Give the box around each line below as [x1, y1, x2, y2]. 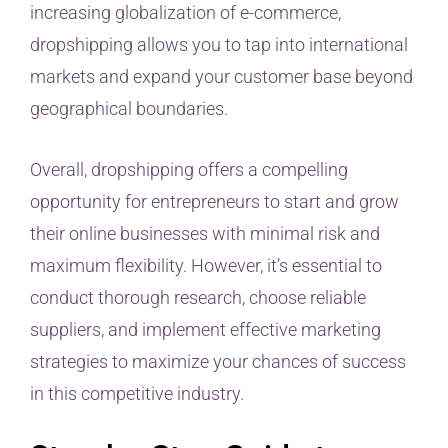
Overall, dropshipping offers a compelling [30, 158, 348, 180]
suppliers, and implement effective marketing [30, 318, 381, 340]
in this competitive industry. [30, 382, 244, 404]
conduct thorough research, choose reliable [30, 286, 366, 308]
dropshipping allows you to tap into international [30, 33, 408, 55]
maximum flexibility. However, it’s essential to [30, 254, 382, 276]
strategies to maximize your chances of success [30, 350, 406, 372]
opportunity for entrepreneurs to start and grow [30, 190, 399, 212]
